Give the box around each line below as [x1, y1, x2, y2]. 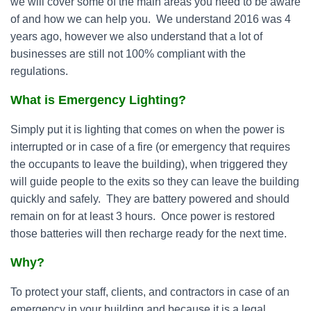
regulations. [10, 65, 68, 77]
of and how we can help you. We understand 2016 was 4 [10, 13, 291, 25]
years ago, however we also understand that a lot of [10, 31, 262, 42]
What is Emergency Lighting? [10, 93, 186, 107]
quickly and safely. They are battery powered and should [10, 193, 289, 205]
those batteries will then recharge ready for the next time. [10, 228, 287, 239]
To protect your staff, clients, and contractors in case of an [10, 286, 289, 298]
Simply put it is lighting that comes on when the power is [10, 124, 285, 135]
